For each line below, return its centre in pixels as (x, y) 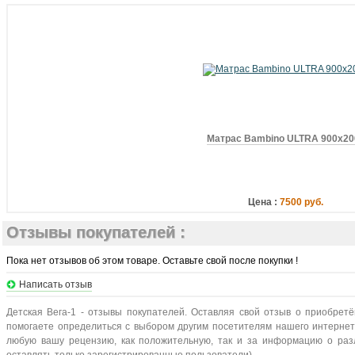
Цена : (263, 202)
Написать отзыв (55, 284)
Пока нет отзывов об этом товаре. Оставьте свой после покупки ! (152, 261)
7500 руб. (302, 202)
